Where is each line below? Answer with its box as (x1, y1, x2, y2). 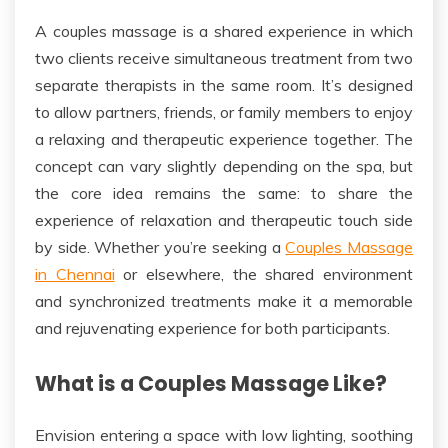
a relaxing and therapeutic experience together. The (35, 129, 413, 150)
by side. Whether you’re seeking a (35, 237, 286, 258)
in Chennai (35, 264, 115, 285)
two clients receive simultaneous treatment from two (35, 48, 413, 69)
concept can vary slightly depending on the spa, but (35, 156, 413, 177)
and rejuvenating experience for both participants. (35, 318, 390, 339)
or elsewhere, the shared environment (114, 264, 414, 285)
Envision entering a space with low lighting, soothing (35, 425, 413, 446)
